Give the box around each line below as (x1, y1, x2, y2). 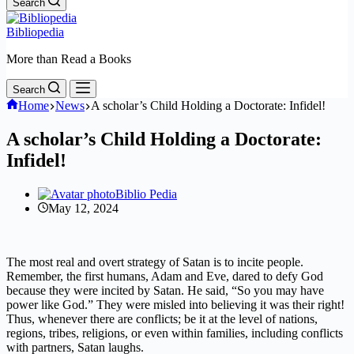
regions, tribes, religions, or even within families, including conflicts (6, 326, 343, 340)
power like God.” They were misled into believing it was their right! (6, 297, 345, 311)
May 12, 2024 (48, 201, 119, 215)
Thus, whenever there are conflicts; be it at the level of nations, (6, 311, 318, 326)
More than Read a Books (6, 52, 131, 66)
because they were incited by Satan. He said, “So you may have (6, 283, 324, 297)
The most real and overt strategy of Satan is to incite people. (6, 254, 303, 269)
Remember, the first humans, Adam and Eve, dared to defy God (6, 269, 323, 283)
